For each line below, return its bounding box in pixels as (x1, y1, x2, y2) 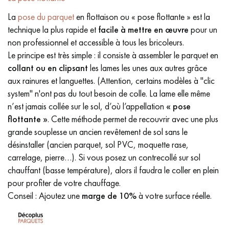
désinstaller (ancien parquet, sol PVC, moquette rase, (8, 139, 189, 150)
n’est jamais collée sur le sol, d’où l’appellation (8, 100, 166, 112)
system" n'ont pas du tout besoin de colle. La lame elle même (8, 87, 210, 99)
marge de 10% (82, 190, 136, 201)
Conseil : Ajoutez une (8, 190, 82, 201)
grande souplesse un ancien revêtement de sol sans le (8, 126, 188, 138)
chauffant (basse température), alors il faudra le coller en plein (8, 164, 219, 176)
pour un (189, 24, 217, 35)
